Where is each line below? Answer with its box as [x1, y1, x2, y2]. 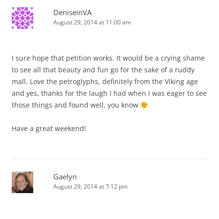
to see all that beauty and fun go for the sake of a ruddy [12, 65, 195, 75]
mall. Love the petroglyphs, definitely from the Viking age [12, 77, 198, 87]
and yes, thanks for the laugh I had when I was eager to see [12, 88, 207, 98]
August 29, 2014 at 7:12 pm [53, 182, 128, 191]
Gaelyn [53, 172, 77, 182]
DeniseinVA [53, 7, 91, 18]
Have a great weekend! [12, 124, 86, 133]
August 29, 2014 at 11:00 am [53, 18, 131, 27]
